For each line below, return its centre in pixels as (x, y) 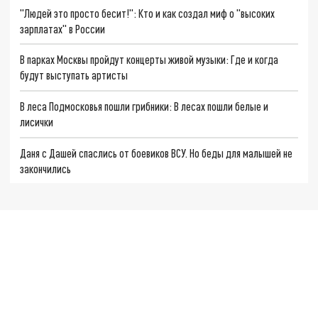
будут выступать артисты (74, 75)
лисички (37, 121)
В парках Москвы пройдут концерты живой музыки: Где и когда (149, 60)
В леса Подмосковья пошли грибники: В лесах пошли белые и (144, 106)
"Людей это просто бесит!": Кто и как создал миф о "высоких (148, 13)
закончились (46, 168)
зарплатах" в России (63, 28)
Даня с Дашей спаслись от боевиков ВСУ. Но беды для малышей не (157, 153)
